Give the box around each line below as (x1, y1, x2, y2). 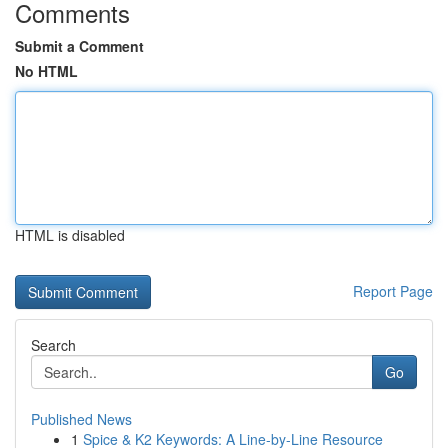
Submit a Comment (15, 36, 144, 56)
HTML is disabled (15, 225, 125, 245)
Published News (31, 409, 132, 429)
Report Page (353, 281, 433, 301)
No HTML (15, 61, 78, 81)
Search (31, 335, 76, 355)
